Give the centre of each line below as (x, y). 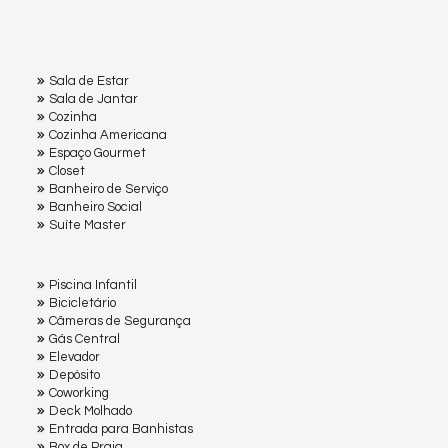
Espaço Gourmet (97, 153)
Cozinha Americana (108, 135)
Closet (67, 171)
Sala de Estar (89, 81)
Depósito (74, 375)
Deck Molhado (90, 411)
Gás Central (84, 339)
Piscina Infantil (93, 285)
